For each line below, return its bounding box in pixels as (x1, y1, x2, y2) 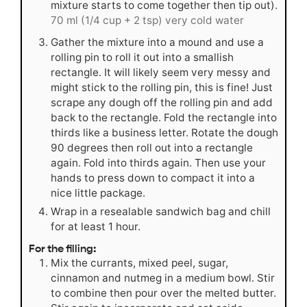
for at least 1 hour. (51, 220, 140, 234)
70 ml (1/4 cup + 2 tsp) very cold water (51, 14, 244, 27)
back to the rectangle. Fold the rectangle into (51, 111, 277, 125)
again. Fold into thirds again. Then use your (51, 156, 266, 170)
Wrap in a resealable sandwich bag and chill (51, 205, 271, 219)
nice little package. (51, 186, 145, 200)
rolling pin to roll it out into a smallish (51, 51, 234, 64)
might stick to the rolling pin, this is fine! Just (51, 81, 273, 95)
